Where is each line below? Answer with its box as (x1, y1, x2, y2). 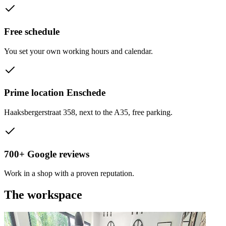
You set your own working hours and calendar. (4, 46, 153, 55)
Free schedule (4, 26, 60, 37)
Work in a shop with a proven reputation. (4, 169, 134, 178)
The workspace (4, 188, 82, 202)
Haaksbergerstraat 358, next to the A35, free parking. (4, 107, 173, 117)
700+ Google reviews (4, 148, 89, 159)
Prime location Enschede (4, 87, 105, 98)
